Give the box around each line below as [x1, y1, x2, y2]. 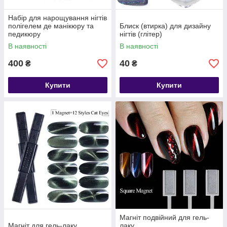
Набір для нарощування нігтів [8, 14, 107, 22]
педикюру [8, 30, 41, 38]
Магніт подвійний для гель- [120, 213, 209, 221]
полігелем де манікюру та [8, 22, 94, 30]
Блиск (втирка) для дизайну [120, 22, 211, 30]
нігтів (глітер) [120, 30, 162, 38]
